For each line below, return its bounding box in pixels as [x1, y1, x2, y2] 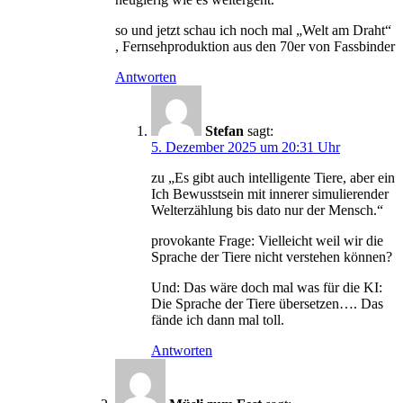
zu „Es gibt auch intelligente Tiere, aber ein [151, 170, 395, 186]
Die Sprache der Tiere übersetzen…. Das [151, 296, 383, 312]
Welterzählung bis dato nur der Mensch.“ [151, 202, 383, 219]
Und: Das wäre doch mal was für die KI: [151, 280, 382, 296]
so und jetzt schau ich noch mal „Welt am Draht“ [115, 22, 391, 39]
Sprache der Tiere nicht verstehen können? [151, 249, 392, 265]
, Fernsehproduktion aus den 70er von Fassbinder [115, 39, 395, 55]
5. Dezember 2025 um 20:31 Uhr [151, 139, 340, 156]
